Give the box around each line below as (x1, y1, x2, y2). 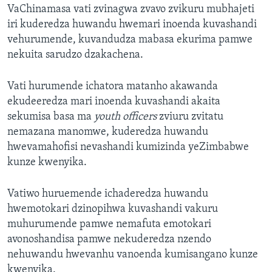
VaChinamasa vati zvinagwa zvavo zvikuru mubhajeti (7, 4, 254, 16)
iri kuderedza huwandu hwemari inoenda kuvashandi (7, 19, 257, 31)
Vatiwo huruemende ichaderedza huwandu (7, 188, 208, 200)
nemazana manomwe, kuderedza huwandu (7, 126, 208, 138)
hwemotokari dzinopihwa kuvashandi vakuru (7, 203, 218, 216)
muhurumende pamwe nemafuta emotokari (7, 219, 211, 231)
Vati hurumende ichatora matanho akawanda (7, 81, 218, 93)
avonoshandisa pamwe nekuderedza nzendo (7, 234, 211, 246)
